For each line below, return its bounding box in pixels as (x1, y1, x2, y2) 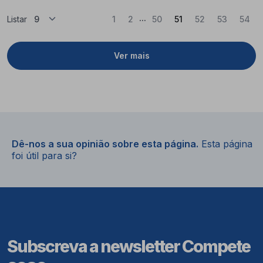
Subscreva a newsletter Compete (7, 235, 250, 257)
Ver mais (113, 50, 150, 61)
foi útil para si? (12, 149, 77, 161)
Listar (7, 14, 27, 24)
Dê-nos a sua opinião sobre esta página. (12, 137, 198, 150)
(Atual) (182, 13, 210, 23)
